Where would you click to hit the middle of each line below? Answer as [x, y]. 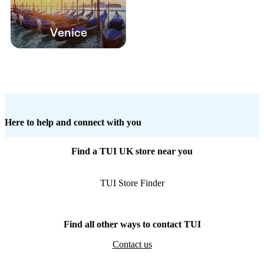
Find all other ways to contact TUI [132, 225]
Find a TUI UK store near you [132, 151]
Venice [68, 33]
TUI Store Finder [132, 183]
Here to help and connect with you [73, 123]
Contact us [132, 245]
